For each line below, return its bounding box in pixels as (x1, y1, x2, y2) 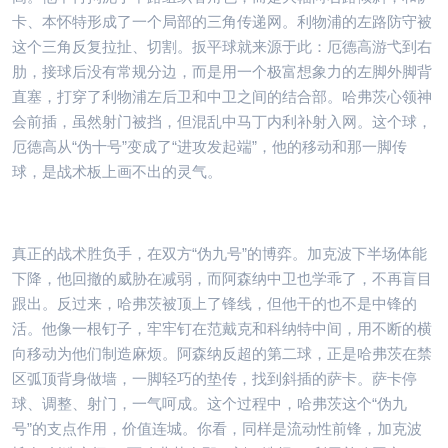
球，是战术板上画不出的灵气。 (12, 162, 222, 180)
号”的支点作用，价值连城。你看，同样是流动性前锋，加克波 (12, 419, 422, 437)
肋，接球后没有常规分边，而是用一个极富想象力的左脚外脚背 (12, 62, 432, 80)
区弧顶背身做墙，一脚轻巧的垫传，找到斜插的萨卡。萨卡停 (12, 369, 417, 387)
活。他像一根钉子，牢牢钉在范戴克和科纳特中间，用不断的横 (12, 319, 432, 337)
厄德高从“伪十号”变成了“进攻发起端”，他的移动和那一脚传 (12, 137, 407, 155)
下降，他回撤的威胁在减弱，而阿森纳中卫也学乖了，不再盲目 (12, 269, 432, 287)
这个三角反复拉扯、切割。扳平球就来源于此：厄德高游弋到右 (12, 37, 432, 55)
